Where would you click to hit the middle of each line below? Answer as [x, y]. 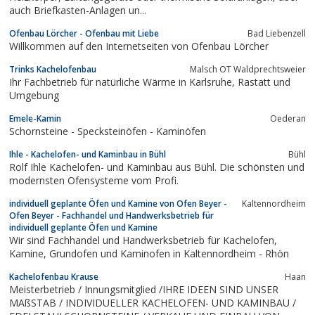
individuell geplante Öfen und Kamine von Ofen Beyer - [118, 203]
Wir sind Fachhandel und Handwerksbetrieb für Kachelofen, [143, 240]
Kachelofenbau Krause [54, 276]
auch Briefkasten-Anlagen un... [78, 10]
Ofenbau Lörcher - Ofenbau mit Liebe [84, 33]
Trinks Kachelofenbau [53, 69]
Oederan [288, 118]
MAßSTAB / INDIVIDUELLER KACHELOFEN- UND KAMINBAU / [153, 302]
